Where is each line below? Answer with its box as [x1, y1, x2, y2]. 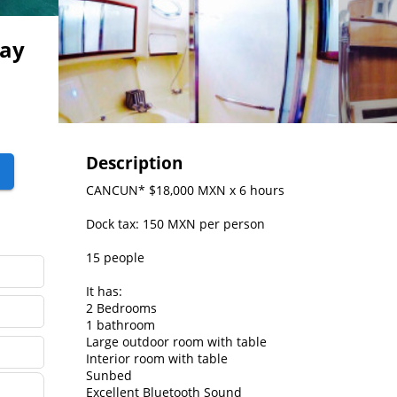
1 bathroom [86, 316, 156, 334]
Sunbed [86, 367, 133, 385]
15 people [86, 249, 145, 267]
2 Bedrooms [86, 300, 158, 317]
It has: [86, 283, 123, 300]
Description [86, 152, 183, 174]
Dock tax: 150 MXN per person [86, 215, 266, 233]
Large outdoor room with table [86, 333, 268, 351]
